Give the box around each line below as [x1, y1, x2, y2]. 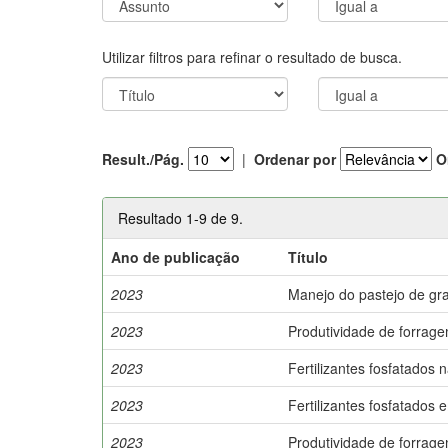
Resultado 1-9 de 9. [118, 207, 243, 228]
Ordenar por [254, 149, 336, 169]
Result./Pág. [102, 149, 184, 169]
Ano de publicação [111, 246, 241, 267]
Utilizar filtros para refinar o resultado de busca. [102, 46, 402, 67]
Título [288, 246, 329, 267]
